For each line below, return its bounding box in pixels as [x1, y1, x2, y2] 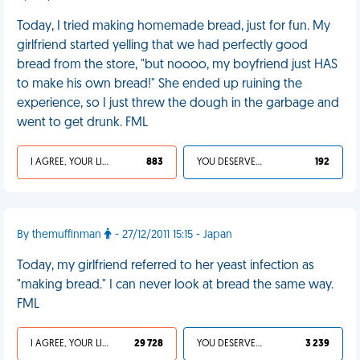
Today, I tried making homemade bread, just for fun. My [17, 20, 330, 33]
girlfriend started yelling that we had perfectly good [17, 39, 308, 52]
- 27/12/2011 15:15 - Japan [112, 229, 232, 241]
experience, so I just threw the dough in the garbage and [17, 97, 339, 110]
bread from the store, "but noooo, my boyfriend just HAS [17, 59, 337, 72]
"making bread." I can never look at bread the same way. [17, 279, 333, 292]
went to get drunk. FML [17, 117, 148, 129]
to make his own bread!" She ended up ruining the [17, 78, 302, 91]
